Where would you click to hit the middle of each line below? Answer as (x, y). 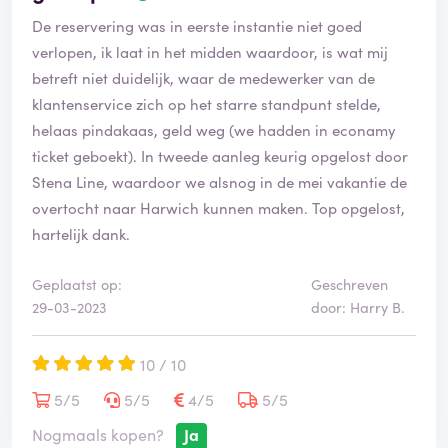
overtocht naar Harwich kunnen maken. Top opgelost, (218, 208)
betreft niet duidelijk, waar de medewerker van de (203, 78)
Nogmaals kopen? (98, 434)
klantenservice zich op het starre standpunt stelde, (206, 104)
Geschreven (349, 284)
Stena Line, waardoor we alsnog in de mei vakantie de (219, 182)
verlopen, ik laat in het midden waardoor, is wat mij (210, 52)
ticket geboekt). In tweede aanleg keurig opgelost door (220, 156)
